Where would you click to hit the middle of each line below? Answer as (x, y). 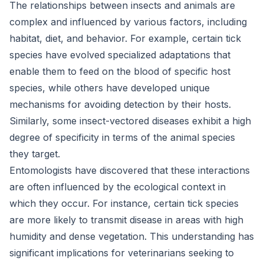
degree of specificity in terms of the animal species (122, 137)
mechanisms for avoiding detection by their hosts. (120, 104)
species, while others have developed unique (110, 88)
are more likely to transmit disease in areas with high (126, 220)
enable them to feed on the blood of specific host (120, 71)
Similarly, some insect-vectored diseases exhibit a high (130, 121)
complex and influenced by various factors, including (128, 22)
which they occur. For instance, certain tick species (124, 203)
